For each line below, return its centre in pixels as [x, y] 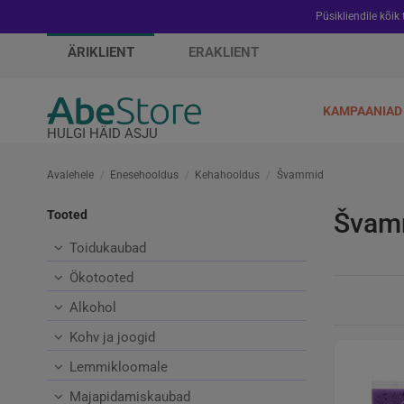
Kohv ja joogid [112, 338]
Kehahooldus [228, 175]
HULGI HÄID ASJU [102, 134]
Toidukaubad [108, 248]
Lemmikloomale [119, 367]
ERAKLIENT [223, 52]
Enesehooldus [145, 175]
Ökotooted [101, 278]
